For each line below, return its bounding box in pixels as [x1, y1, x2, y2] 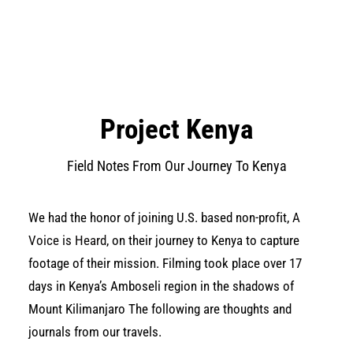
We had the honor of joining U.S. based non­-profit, [28, 210, 292, 225]
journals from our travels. [28, 324, 162, 340]
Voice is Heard [28, 232, 106, 248]
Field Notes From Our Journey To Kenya [66, 158, 287, 174]
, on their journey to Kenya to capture [106, 232, 299, 248]
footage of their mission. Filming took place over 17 [28, 255, 302, 271]
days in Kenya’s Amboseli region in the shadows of [28, 278, 294, 294]
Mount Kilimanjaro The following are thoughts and [28, 301, 292, 317]
